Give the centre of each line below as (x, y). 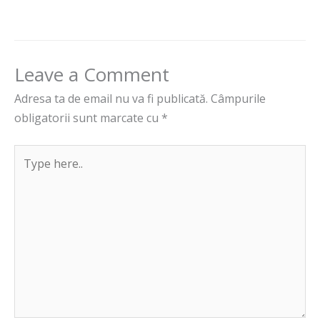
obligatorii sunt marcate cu (88, 118)
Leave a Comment (92, 75)
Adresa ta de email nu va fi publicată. (111, 99)
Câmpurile (238, 99)
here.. (28, 173)
